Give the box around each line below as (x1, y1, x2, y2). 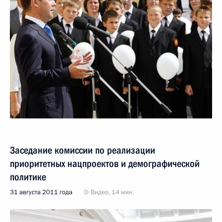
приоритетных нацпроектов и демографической (10, 158, 200, 169)
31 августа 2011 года (10, 188, 72, 197)
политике (10, 171, 46, 183)
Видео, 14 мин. (89, 188, 134, 197)
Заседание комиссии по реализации (10, 144, 155, 156)
